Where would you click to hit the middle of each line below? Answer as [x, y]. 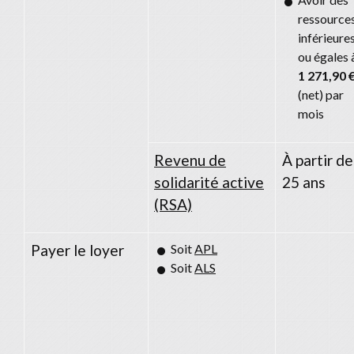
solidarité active [209, 182]
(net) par [321, 94]
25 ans [304, 182]
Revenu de [190, 160]
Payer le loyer [77, 250]
